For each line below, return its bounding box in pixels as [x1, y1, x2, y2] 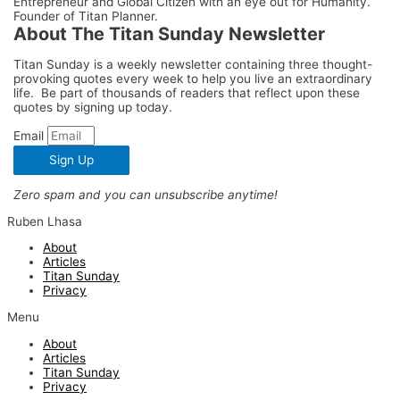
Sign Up [49, 153, 95, 168]
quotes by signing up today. [13, 99, 173, 114]
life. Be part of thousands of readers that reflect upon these [13, 85, 361, 100]
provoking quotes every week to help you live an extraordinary [13, 71, 373, 86]
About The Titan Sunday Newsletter [13, 23, 326, 46]
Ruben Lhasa [7, 213, 82, 229]
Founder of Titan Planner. [13, 9, 159, 24]
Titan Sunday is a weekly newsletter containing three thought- [13, 56, 373, 71]
